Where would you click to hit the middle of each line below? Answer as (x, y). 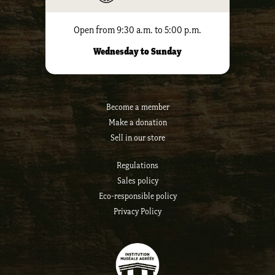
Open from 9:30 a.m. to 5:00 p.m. (137, 30)
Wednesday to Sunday (137, 52)
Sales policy (137, 181)
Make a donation (137, 123)
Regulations (137, 166)
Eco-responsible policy (137, 196)
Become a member (137, 107)
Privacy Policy (137, 212)
